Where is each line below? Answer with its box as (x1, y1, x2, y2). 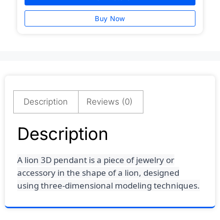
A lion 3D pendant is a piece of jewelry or (17, 154, 174, 165)
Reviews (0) (86, 97, 133, 107)
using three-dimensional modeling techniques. (17, 179, 200, 191)
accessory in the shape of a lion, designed (17, 166, 179, 178)
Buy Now (95, 14, 125, 23)
